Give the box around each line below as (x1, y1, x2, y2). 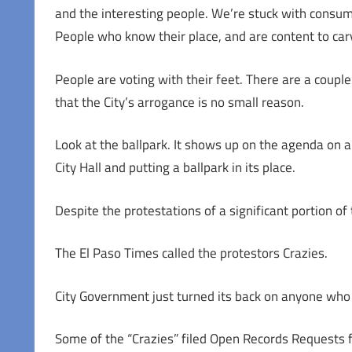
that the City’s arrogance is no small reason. (54, 91, 304, 112)
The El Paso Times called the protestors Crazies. (54, 243, 328, 264)
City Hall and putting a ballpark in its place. (54, 157, 295, 178)
